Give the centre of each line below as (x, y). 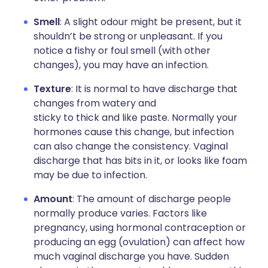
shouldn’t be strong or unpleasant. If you (128, 36)
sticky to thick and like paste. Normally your (135, 118)
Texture (52, 89)
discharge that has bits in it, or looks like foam (140, 161)
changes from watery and (95, 103)
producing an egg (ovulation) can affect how (139, 242)
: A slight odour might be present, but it (151, 22)
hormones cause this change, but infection (134, 132)
